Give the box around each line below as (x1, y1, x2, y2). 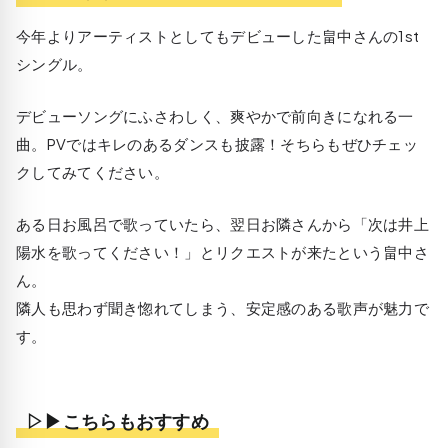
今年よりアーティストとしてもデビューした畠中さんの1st (16, 25, 420, 45)
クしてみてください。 (16, 161, 170, 181)
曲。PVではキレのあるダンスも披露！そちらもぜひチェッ (16, 133, 419, 153)
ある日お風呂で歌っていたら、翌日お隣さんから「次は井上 (16, 213, 430, 233)
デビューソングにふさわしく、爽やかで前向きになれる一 (16, 105, 414, 125)
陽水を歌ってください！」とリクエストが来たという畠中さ (16, 241, 430, 261)
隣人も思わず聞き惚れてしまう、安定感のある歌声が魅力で (16, 297, 430, 317)
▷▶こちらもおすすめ (26, 408, 209, 432)
